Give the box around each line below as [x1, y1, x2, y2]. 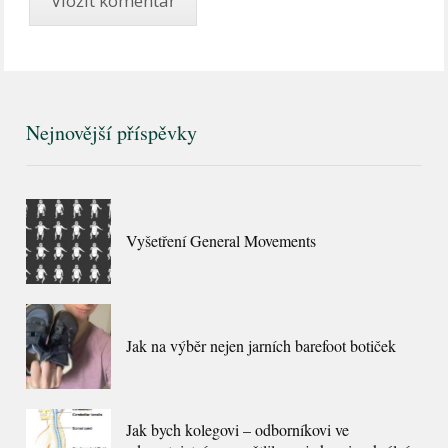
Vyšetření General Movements [126, 230, 317, 252]
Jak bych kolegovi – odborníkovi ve [126, 419, 350, 441]
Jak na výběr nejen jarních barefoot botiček [126, 335, 397, 357]
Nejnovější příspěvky [26, 119, 198, 147]
